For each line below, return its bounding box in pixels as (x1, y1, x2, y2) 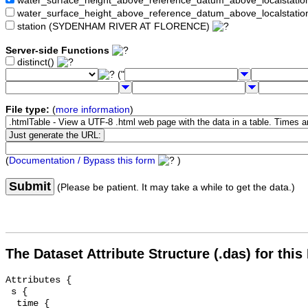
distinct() (14, 57, 57, 68)
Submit (9, 179, 51, 194)
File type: (5, 104, 49, 115)
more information (56, 104, 130, 115)
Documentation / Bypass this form (9, 155, 155, 166)
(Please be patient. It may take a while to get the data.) (54, 182, 295, 193)
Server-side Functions (5, 45, 109, 56)
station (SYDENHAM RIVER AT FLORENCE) (14, 21, 212, 32)
